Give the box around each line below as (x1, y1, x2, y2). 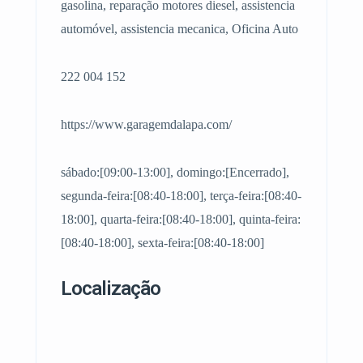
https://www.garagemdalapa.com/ (61, 117, 232, 131)
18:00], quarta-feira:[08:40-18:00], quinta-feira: (61, 212, 301, 226)
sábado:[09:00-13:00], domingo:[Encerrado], (61, 165, 289, 179)
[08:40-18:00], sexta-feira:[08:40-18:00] (61, 236, 264, 250)
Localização (61, 277, 160, 300)
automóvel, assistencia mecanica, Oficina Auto (61, 22, 298, 36)
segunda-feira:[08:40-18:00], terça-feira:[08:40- (61, 189, 301, 203)
